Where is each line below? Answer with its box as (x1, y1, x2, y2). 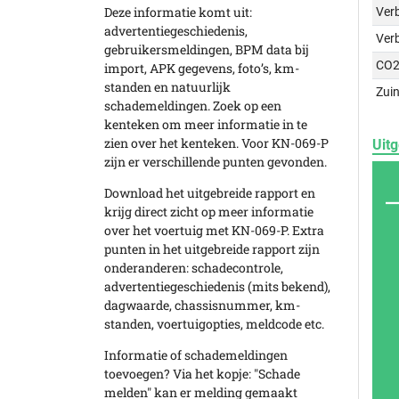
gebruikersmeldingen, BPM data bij (104, 41, 309, 58)
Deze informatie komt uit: (104, 4, 252, 20)
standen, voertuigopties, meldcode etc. (104, 315, 324, 332)
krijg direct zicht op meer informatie (104, 203, 313, 220)
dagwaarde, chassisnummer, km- (104, 297, 300, 313)
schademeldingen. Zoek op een (104, 97, 281, 114)
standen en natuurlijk (104, 78, 231, 95)
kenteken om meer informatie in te (104, 116, 307, 133)
